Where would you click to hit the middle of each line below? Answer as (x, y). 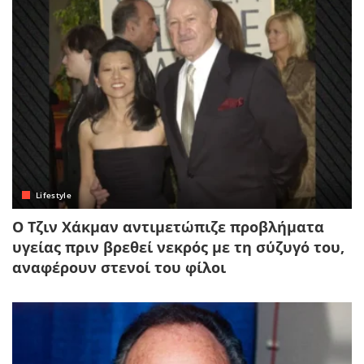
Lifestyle (54, 195)
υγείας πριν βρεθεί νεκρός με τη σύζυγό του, (178, 247)
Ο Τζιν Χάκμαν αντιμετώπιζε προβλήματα (168, 227)
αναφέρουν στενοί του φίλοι (119, 268)
